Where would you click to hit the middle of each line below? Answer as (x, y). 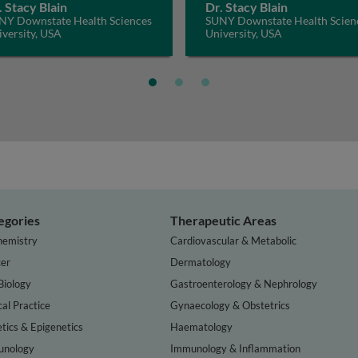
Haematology (202, 326)
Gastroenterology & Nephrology (244, 283)
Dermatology (201, 262)
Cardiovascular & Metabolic (234, 240)
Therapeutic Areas (224, 220)
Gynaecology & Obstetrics (231, 305)
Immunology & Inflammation (236, 348)
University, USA (244, 33)
